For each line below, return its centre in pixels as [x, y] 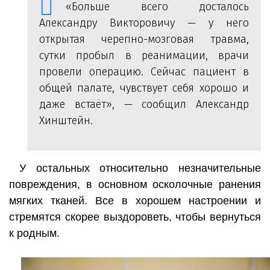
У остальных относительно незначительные [140, 168]
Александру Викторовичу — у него [144, 23]
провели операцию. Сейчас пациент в [144, 71]
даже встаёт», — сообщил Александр [144, 104]
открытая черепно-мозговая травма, [144, 39]
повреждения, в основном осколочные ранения [135, 184]
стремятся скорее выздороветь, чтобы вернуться [135, 217]
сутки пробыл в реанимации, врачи [144, 55]
